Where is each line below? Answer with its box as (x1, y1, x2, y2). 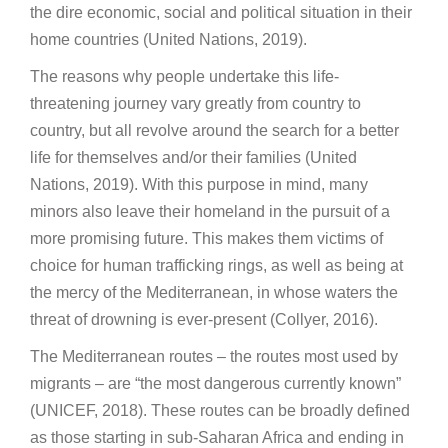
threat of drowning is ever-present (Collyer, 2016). (30, 310, 378, 328)
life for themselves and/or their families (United (30, 148, 357, 166)
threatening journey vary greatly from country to (30, 94, 361, 112)
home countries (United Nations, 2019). (30, 30, 311, 48)
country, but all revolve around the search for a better (30, 121, 399, 139)
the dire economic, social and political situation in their (30, 3, 412, 21)
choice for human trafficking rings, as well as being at (30, 256, 403, 274)
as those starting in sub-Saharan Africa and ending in (30, 428, 404, 446)
